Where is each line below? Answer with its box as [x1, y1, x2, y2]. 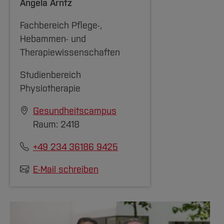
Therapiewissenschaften [20, 47, 120, 58]
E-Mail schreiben [33, 164, 98, 175]
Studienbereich [20, 69, 81, 80]
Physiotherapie [20, 83, 80, 94]
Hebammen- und [20, 33, 86, 44]
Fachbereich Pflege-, [20, 20, 102, 31]
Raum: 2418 [33, 119, 79, 130]
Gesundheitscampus [33, 105, 116, 116]
